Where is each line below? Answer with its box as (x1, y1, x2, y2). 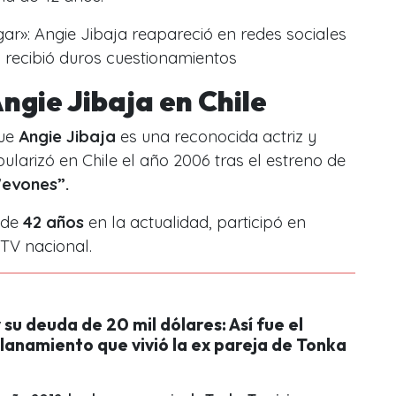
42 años (19, 212, 84, 233)
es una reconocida (116, 126, 263, 148)
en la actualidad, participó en (84, 212, 306, 233)
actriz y (263, 126, 316, 148)
